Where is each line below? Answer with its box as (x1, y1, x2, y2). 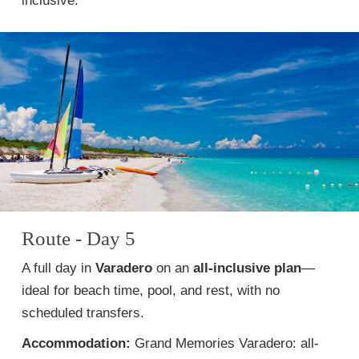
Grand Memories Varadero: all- (131, 336, 319, 351)
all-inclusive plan (193, 260, 301, 276)
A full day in (22, 260, 95, 276)
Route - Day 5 (22, 228, 135, 249)
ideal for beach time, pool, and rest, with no (22, 283, 280, 298)
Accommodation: (22, 336, 131, 351)
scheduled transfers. (22, 305, 144, 321)
